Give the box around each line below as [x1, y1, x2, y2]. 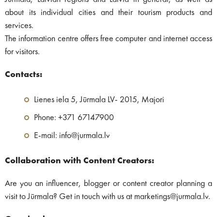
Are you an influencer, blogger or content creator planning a [5, 179, 212, 188]
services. [5, 21, 33, 31]
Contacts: [5, 70, 42, 79]
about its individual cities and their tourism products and [5, 8, 212, 17]
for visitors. [5, 47, 40, 57]
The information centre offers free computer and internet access [5, 34, 212, 44]
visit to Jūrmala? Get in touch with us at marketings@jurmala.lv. [5, 192, 210, 201]
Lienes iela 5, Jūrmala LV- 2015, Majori [34, 95, 164, 105]
